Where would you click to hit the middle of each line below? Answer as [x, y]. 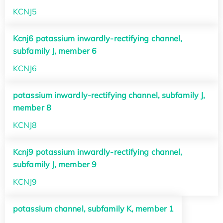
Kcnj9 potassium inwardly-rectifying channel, [98, 152]
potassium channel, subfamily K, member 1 [93, 209]
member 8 [32, 108]
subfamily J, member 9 [55, 165]
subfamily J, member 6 [55, 51]
